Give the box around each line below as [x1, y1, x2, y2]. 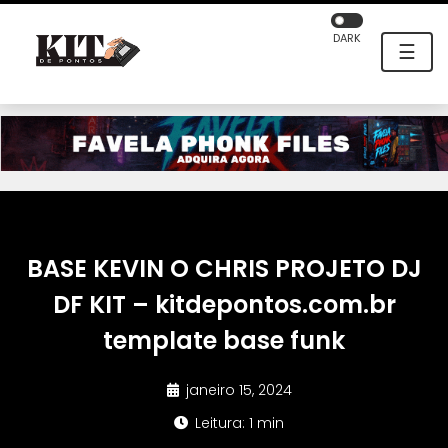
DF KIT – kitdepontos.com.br [52, 288, 396, 322]
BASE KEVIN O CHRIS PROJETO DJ [26, 252, 422, 286]
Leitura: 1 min [191, 413, 284, 434]
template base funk [103, 324, 345, 358]
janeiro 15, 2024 [181, 380, 292, 401]
